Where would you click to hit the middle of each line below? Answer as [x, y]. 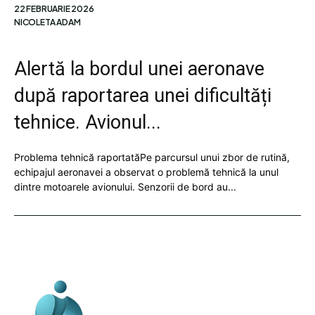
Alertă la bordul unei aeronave [139, 69]
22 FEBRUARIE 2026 [54, 9]
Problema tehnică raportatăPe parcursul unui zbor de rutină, [152, 157]
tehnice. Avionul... [88, 122]
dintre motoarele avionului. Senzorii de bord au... [125, 187]
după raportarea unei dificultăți [143, 96]
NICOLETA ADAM [47, 22]
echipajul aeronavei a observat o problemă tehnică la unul [146, 172]
